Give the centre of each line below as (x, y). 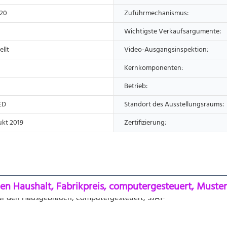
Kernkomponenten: (154, 68)
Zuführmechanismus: (156, 13)
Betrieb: (136, 86)
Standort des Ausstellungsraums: (174, 104)
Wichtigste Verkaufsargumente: (173, 31)
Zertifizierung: (145, 123)
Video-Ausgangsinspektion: (166, 50)
